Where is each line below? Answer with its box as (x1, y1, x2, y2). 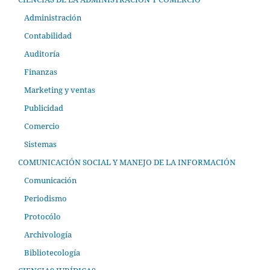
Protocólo (24, 210, 61, 222)
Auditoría (24, 48, 60, 59)
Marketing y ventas (24, 84, 95, 95)
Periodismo (24, 192, 67, 204)
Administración (24, 12, 81, 24)
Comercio (24, 120, 60, 131)
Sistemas (24, 138, 57, 149)
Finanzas (24, 66, 57, 77)
